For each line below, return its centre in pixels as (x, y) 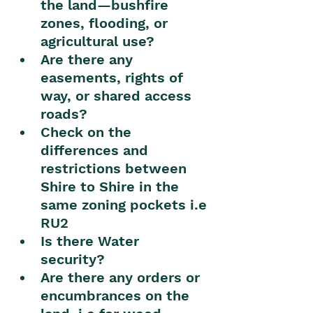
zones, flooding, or (106, 23)
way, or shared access (118, 95)
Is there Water (92, 241)
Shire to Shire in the (112, 186)
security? (75, 259)
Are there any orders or (122, 277)
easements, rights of (114, 77)
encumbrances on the (117, 295)
